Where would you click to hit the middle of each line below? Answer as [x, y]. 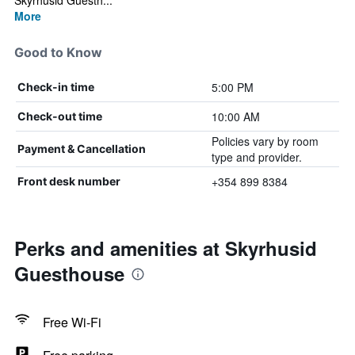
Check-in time [56, 87]
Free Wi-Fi [72, 322]
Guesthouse [69, 273]
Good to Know [58, 52]
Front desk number [69, 181]
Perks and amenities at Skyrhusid [166, 248]
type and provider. [256, 157]
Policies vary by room [265, 141]
